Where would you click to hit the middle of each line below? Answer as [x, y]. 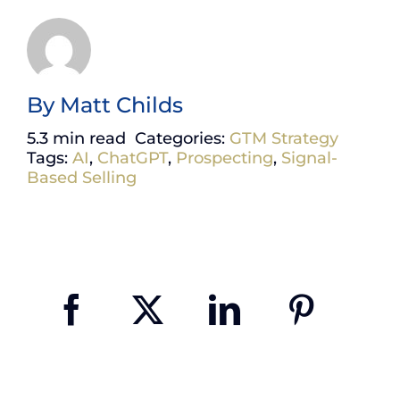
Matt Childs [121, 105]
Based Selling [82, 178]
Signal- [309, 158]
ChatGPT [133, 158]
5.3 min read [76, 139]
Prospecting [225, 158]
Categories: [182, 139]
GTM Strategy [284, 139]
